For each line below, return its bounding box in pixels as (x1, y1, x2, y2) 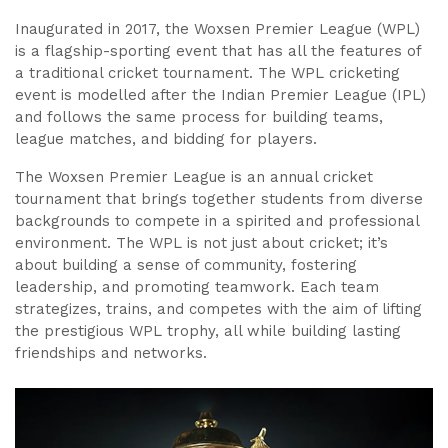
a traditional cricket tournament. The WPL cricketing (15, 64, 400, 83)
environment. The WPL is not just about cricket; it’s (15, 234, 388, 253)
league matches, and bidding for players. (15, 130, 317, 149)
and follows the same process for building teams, (15, 108, 383, 127)
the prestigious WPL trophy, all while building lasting (15, 322, 401, 341)
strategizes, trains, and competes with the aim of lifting (15, 300, 422, 319)
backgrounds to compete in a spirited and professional (15, 212, 419, 231)
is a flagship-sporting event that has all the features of (15, 42, 421, 61)
